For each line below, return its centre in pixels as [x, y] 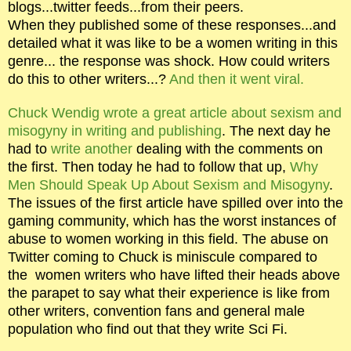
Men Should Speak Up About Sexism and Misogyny [168, 185]
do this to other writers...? [89, 79]
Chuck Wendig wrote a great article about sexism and [175, 113]
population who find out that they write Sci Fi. [148, 329]
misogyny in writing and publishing [115, 131]
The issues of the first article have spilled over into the [175, 203]
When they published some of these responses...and [172, 25]
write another [94, 149]
